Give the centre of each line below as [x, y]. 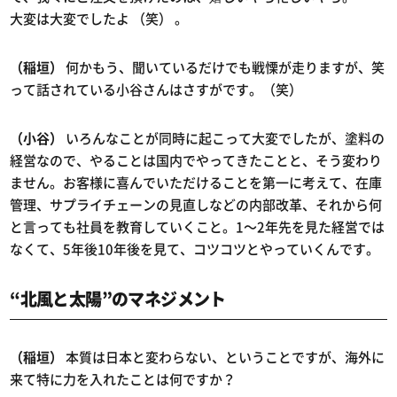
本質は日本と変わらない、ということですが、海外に [224, 358]
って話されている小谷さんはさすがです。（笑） [156, 90]
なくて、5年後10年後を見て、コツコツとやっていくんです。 [195, 249]
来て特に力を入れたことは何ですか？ [123, 380]
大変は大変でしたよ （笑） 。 [99, 19]
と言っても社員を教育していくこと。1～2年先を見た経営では [198, 227]
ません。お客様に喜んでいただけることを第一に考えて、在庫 [196, 183]
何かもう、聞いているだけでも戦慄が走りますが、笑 [224, 68]
